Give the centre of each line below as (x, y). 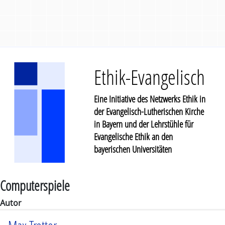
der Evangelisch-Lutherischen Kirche (149, 111)
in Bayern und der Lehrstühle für (143, 124)
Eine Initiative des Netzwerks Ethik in (149, 99)
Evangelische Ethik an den (133, 136)
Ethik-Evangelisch (149, 77)
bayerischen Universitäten (133, 149)
